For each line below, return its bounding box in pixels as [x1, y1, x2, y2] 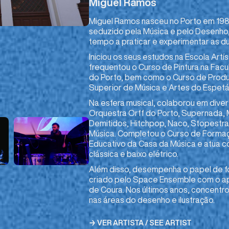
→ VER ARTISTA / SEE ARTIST [89, 219, 192, 226]
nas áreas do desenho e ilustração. [89, 195, 215, 204]
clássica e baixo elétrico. [89, 149, 179, 158]
